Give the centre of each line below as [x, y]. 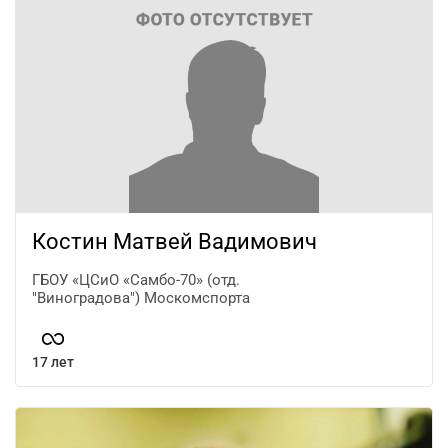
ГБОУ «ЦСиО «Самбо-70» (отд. [136, 280]
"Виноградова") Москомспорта [141, 298]
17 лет [53, 362]
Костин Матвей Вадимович [174, 241]
